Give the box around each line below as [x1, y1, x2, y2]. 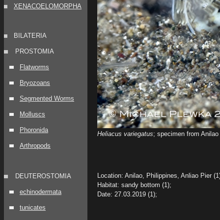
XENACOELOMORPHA [14, 2, 82, 10]
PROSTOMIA [15, 48, 54, 55]
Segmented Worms [20, 95, 74, 102]
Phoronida [20, 126, 48, 134]
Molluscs [20, 110, 45, 118]
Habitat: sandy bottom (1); [97, 181, 171, 189]
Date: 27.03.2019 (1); [97, 191, 157, 198]
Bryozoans [20, 79, 50, 86]
